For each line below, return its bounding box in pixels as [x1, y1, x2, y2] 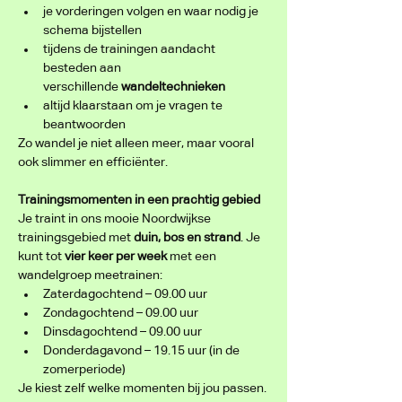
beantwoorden [43, 118, 126, 131]
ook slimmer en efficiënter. [18, 156, 168, 169]
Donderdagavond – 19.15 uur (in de [43, 345, 242, 357]
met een [167, 250, 219, 263]
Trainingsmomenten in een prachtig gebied [18, 194, 260, 206]
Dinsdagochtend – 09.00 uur [43, 326, 202, 338]
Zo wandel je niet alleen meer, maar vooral [18, 137, 257, 150]
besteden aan [43, 62, 124, 74]
